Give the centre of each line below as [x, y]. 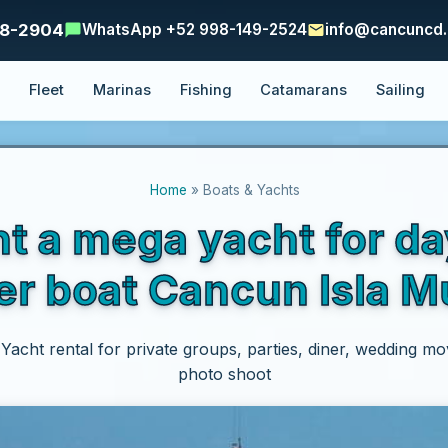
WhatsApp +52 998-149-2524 [194, 30]
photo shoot [224, 374]
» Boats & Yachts [243, 190]
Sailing [401, 90]
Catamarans [304, 90]
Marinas [121, 90]
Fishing [205, 90]
